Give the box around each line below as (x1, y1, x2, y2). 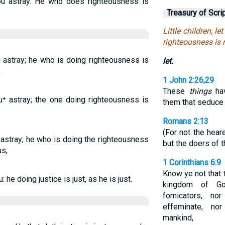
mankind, (162, 213, 193, 222)
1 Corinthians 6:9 (162, 158, 221, 167)
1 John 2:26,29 (162, 75, 214, 85)
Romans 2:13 (162, 117, 208, 126)
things (189, 86, 211, 96)
